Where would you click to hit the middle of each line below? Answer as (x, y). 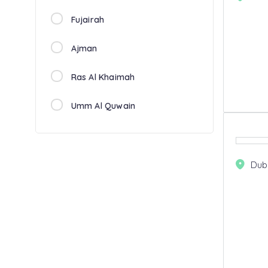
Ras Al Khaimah (103, 77)
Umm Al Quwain (103, 106)
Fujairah (88, 20)
